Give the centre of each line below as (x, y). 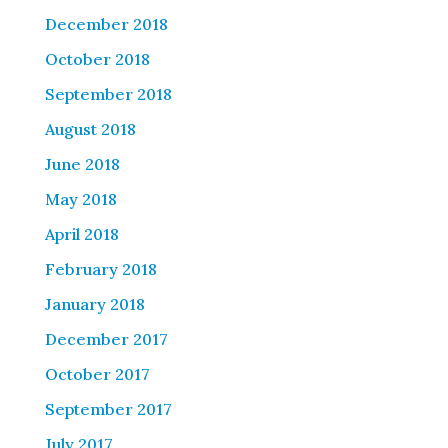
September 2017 (108, 409)
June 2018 (82, 164)
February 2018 (100, 269)
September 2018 (108, 94)
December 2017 (106, 339)
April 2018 (81, 234)
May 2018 (80, 199)
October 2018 (97, 59)
